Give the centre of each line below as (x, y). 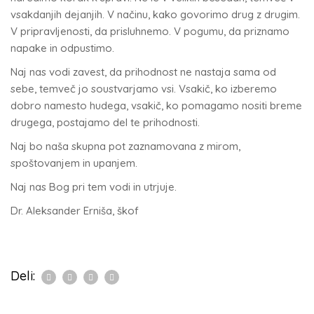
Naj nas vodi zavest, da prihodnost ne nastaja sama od (143, 72)
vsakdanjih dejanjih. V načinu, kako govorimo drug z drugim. (155, 14)
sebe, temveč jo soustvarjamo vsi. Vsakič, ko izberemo (144, 89)
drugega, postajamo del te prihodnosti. (105, 122)
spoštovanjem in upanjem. (74, 163)
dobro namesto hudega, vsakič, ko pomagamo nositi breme (156, 105)
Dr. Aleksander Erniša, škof (75, 211)
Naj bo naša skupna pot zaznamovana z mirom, (125, 146)
